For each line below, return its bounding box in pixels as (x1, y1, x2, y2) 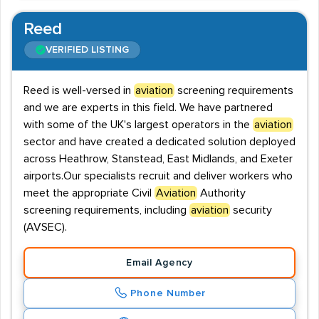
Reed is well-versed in (23, 85, 134, 96)
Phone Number (130, 288, 206, 298)
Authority (197, 187, 246, 199)
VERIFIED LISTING (46, 45, 129, 55)
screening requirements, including (23, 204, 189, 216)
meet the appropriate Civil (23, 187, 155, 199)
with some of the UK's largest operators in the (23, 119, 253, 130)
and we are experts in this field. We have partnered (23, 102, 273, 113)
